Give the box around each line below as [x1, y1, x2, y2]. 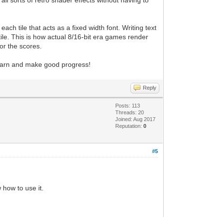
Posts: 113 [115, 103, 140, 108]
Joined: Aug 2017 [115, 116, 156, 122]
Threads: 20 [115, 109, 144, 115]
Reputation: [115, 123, 144, 129]
